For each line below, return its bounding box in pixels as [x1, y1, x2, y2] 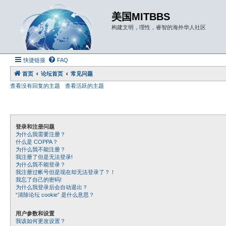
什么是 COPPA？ [16, 139, 58, 145]
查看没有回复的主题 [10, 83, 60, 89]
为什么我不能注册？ [16, 146, 66, 152]
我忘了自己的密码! [16, 177, 62, 183]
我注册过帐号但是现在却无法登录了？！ [16, 169, 116, 175]
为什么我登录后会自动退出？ [16, 184, 88, 190]
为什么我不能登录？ [16, 161, 66, 167]
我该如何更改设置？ [16, 218, 66, 224]
